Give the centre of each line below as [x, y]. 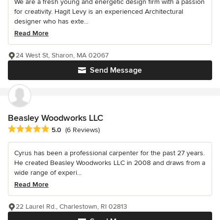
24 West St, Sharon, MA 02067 [62, 55]
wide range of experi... [48, 172]
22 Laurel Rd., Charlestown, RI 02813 [71, 206]
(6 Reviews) [82, 130]
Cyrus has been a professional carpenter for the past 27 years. [110, 153]
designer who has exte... [51, 21]
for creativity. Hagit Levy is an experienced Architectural [99, 11]
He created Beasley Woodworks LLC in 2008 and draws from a [110, 163]
